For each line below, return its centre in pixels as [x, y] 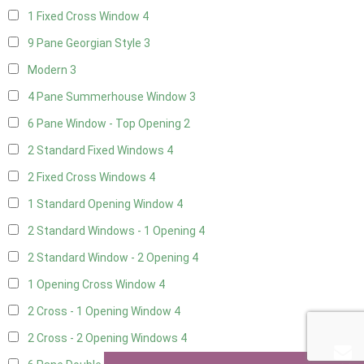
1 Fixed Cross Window [85, 17]
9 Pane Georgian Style [86, 43]
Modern [49, 70]
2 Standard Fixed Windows [97, 151]
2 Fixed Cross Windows [88, 178]
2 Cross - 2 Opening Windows [104, 338]
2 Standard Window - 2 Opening [110, 258]
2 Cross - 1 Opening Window [101, 312]
